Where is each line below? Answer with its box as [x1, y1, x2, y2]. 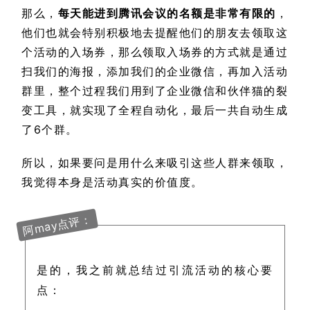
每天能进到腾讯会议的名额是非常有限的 [57, 6, 276, 21]
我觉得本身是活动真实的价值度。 [21, 175, 203, 190]
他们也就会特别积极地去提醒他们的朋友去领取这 [21, 26, 288, 40]
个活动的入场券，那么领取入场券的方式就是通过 [21, 45, 288, 60]
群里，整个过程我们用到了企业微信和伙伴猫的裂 [21, 84, 288, 98]
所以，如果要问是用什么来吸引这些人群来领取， [21, 156, 288, 170]
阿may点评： [21, 212, 93, 238]
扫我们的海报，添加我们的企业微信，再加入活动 [21, 64, 288, 79]
